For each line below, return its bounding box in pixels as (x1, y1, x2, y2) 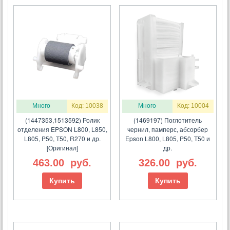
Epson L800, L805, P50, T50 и (125, 134, 210, 143)
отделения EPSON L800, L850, (17, 125, 107, 134)
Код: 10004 (177, 102, 209, 110)
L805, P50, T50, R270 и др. (24, 134, 101, 143)
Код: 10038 (71, 102, 103, 110)
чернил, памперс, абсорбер (127, 125, 208, 134)
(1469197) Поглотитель (133, 116, 202, 125)
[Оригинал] (46, 143, 78, 152)
